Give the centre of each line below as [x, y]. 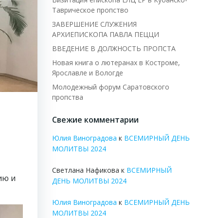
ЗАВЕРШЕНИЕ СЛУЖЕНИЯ [94, 24]
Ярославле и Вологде [87, 73]
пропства [67, 97]
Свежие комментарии [95, 120]
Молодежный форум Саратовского [110, 87]
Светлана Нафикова [85, 170]
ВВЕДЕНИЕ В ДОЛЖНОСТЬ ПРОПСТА [114, 48]
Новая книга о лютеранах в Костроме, [116, 63]
